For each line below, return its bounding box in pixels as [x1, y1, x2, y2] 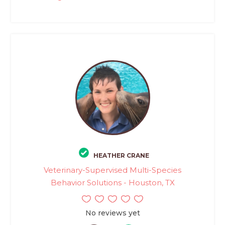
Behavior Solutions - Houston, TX [50, 178, 175, 188]
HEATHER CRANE [93, 152, 149, 160]
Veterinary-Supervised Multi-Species [44, 165, 181, 175]
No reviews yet [85, 208, 140, 218]
